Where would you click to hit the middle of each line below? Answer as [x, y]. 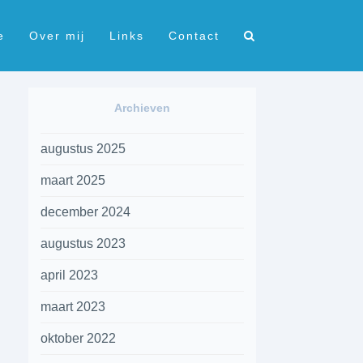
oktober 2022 [79, 338]
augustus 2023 [83, 243]
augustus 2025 [83, 149]
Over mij [57, 36]
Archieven [143, 108]
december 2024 [86, 212]
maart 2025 [73, 180]
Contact [194, 36]
